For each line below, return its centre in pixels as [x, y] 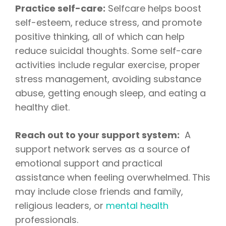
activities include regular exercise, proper [108, 65]
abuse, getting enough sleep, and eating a [110, 93]
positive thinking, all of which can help [100, 37]
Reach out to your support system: [97, 135]
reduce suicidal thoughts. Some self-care [108, 51]
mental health [137, 206]
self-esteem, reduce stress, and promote [108, 23]
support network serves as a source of [103, 149]
